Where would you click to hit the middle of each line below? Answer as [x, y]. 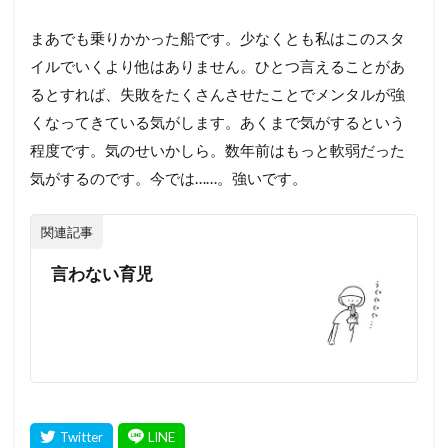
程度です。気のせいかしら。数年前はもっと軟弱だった [217, 149]
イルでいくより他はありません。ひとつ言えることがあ [217, 65]
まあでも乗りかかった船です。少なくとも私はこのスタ [217, 37]
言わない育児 [102, 274]
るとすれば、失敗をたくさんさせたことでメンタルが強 [217, 93]
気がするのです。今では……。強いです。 [168, 177]
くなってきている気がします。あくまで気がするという [217, 121]
